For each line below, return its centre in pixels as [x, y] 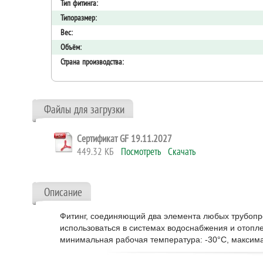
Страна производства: [92, 62]
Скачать [182, 151]
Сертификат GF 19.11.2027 [124, 139]
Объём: [71, 47]
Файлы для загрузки [84, 109]
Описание [63, 192]
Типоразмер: [79, 18]
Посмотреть [141, 151]
